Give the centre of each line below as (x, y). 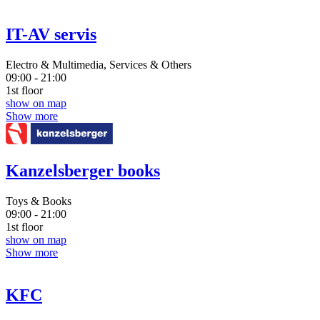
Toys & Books (39, 201)
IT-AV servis (51, 34)
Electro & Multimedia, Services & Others (99, 64)
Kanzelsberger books (83, 170)
